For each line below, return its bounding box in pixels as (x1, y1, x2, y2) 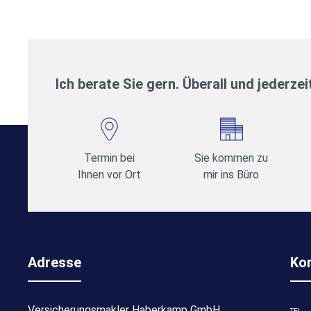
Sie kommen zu (194, 151, 269, 165)
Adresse (28, 253, 81, 271)
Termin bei (84, 151, 135, 165)
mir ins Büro (203, 168, 260, 181)
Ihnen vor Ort (78, 168, 142, 181)
